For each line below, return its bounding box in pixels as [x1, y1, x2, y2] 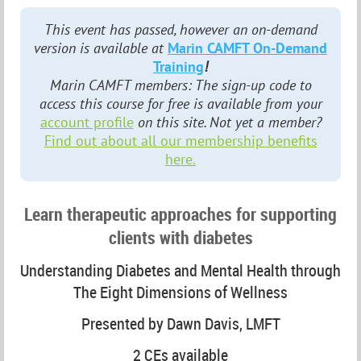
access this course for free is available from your [39, 94, 322, 113]
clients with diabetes [108, 225, 253, 249]
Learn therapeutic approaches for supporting [24, 201, 337, 226]
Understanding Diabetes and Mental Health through [20, 259, 341, 281]
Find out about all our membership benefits [44, 131, 317, 150]
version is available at [34, 39, 168, 57]
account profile [39, 113, 134, 131]
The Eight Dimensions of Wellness [73, 280, 288, 303]
